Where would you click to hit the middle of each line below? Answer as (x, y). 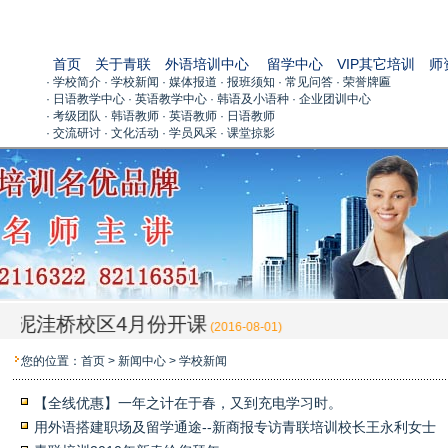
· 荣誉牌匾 (363, 82)
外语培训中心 (206, 64)
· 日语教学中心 (85, 99)
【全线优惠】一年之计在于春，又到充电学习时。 (188, 403)
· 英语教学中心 (167, 99)
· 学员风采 (189, 133)
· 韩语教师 (131, 116)
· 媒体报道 (189, 82)
